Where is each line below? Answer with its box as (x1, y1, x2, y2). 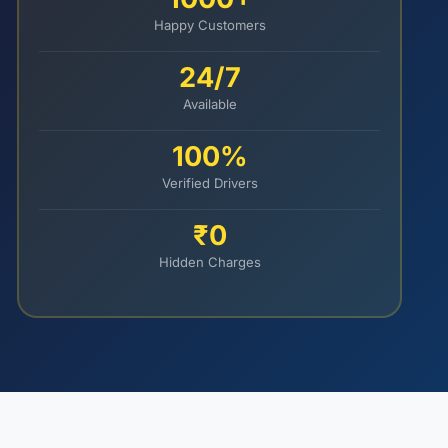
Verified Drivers (161, 175, 258, 191)
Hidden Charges (158, 254, 261, 270)
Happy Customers (153, 17, 266, 33)
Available (182, 96, 237, 112)
